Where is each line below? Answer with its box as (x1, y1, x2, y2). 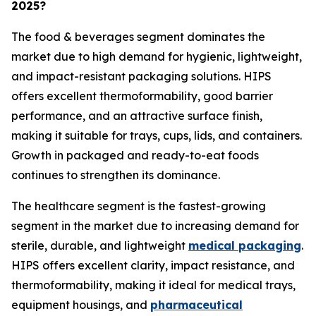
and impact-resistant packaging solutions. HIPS (11, 69, 272, 84)
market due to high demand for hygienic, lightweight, (11, 49, 302, 64)
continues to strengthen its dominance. (11, 168, 220, 183)
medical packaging (188, 238, 301, 253)
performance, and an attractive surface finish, (11, 109, 262, 123)
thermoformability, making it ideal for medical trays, (11, 278, 296, 293)
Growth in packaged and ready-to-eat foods (11, 148, 259, 163)
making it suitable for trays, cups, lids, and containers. (11, 128, 302, 143)
